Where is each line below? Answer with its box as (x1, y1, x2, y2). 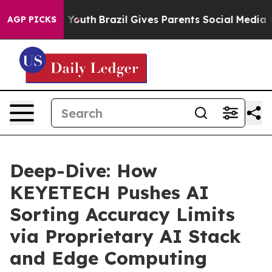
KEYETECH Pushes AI (10, 181, 209, 204)
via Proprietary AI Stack (10, 225, 241, 248)
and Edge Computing (10, 246, 207, 270)
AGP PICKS (7, 14, 56, 25)
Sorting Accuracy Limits (10, 203, 235, 226)
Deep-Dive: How (10, 159, 157, 182)
